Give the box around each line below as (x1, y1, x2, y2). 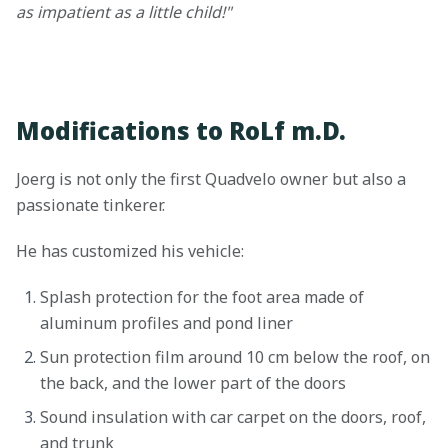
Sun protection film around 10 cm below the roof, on (40, 346, 430, 369)
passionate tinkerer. (16, 194, 165, 217)
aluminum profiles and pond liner (40, 312, 293, 335)
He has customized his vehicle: (16, 240, 244, 263)
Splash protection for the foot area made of (40, 286, 364, 309)
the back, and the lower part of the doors (40, 372, 346, 395)
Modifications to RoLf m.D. (16, 114, 346, 148)
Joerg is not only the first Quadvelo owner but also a (16, 168, 406, 191)
